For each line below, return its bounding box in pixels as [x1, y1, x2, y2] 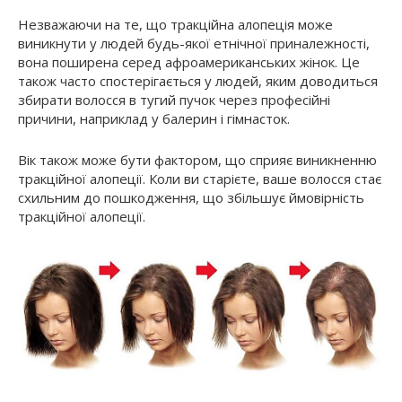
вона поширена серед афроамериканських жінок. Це [18, 53, 360, 72]
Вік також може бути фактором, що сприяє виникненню [18, 151, 377, 170]
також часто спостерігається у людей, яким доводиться [18, 72, 378, 91]
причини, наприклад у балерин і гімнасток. [18, 109, 290, 128]
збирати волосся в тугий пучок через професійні [18, 91, 330, 109]
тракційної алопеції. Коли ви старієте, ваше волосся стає [18, 170, 381, 188]
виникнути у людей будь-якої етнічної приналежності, [18, 34, 370, 53]
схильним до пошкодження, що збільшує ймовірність [18, 188, 364, 207]
